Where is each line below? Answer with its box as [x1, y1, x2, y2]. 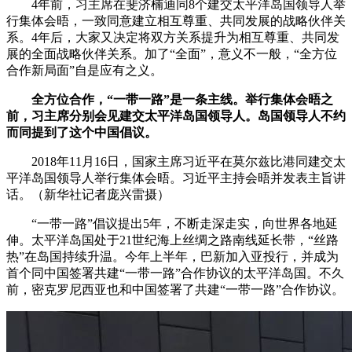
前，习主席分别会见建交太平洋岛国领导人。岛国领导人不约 [6, 109, 346, 123]
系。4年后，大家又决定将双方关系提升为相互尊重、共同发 [6, 31, 339, 45]
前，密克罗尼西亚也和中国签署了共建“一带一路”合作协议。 [6, 283, 344, 297]
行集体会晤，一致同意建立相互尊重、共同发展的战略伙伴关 [6, 14, 346, 28]
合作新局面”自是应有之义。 [6, 64, 163, 78]
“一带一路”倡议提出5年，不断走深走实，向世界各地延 [6, 217, 338, 231]
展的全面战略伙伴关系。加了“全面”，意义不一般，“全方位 [6, 47, 337, 61]
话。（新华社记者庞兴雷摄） [6, 188, 170, 202]
